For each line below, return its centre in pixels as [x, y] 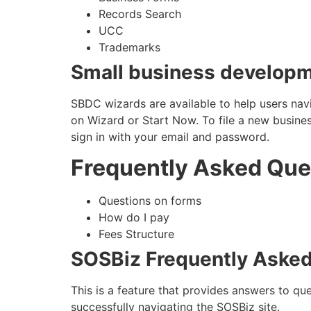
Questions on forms [150, 201]
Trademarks [129, 47]
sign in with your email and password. [172, 136]
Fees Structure [136, 234]
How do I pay [136, 218]
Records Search [140, 14]
